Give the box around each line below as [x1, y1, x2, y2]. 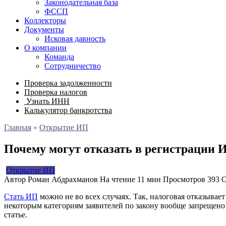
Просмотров [163, 175, 205, 184]
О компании [24, 43, 67, 52]
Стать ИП [4, 192, 38, 201]
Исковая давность [44, 34, 105, 43]
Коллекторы [24, 16, 66, 25]
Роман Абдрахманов [28, 175, 98, 184]
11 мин [135, 175, 161, 184]
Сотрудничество [44, 62, 101, 70]
